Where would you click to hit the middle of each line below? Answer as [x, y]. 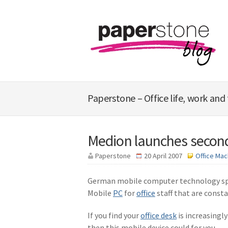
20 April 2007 [164, 156]
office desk [159, 215]
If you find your [114, 215]
